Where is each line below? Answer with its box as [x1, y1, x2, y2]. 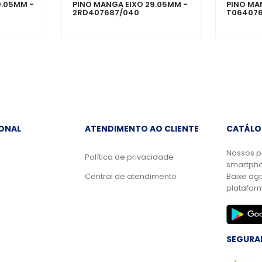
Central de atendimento [84, 171, 177, 182]
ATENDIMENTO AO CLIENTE [84, 123, 199, 135]
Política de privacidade [84, 151, 174, 163]
